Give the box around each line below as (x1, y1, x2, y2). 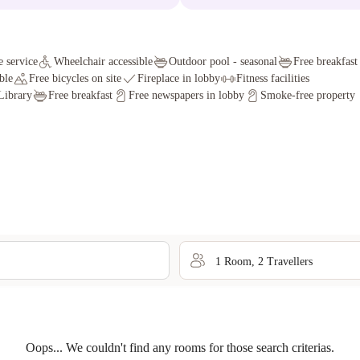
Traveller (264, 255, 309, 268)
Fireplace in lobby (137, 72, 220, 84)
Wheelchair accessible (54, 55, 153, 67)
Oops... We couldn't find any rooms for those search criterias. (26, 341, 334, 354)
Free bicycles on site (29, 72, 121, 84)
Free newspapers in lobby (129, 89, 244, 101)
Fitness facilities (236, 72, 309, 84)
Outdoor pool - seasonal (169, 55, 277, 67)
